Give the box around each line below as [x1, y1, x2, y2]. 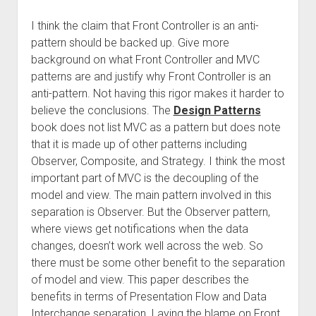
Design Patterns [173, 104, 261, 117]
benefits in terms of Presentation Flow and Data [30, 290, 267, 303]
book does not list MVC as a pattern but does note [30, 121, 281, 134]
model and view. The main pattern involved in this [30, 188, 272, 202]
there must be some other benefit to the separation [30, 256, 285, 269]
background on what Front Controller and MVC [30, 53, 260, 66]
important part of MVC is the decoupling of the [30, 171, 259, 185]
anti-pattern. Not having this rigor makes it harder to [30, 87, 284, 100]
